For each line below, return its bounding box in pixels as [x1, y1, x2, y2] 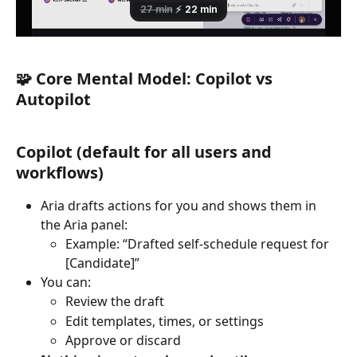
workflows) [16, 161, 104, 183]
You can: [41, 273, 91, 291]
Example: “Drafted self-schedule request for [65, 234, 332, 253]
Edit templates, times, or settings [65, 312, 264, 330]
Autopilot [16, 88, 91, 111]
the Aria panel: [41, 215, 127, 233]
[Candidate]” [65, 253, 139, 272]
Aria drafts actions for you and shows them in [41, 196, 320, 214]
